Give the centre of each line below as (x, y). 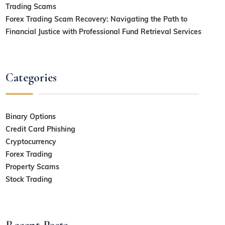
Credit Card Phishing (41, 129)
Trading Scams (31, 6)
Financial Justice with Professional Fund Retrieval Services (104, 31)
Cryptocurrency (31, 142)
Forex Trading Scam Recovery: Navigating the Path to (97, 19)
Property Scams (33, 167)
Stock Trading (29, 180)
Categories (31, 77)
